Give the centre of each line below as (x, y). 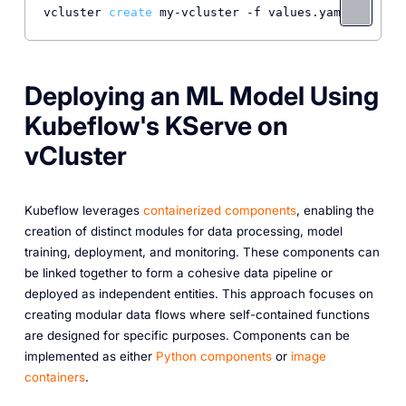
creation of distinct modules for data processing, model (183, 231)
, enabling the (335, 210)
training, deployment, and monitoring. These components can (202, 251)
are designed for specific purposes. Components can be (187, 335)
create (130, 13)
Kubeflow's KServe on (156, 126)
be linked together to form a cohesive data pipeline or (178, 272)
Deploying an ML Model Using (201, 97)
